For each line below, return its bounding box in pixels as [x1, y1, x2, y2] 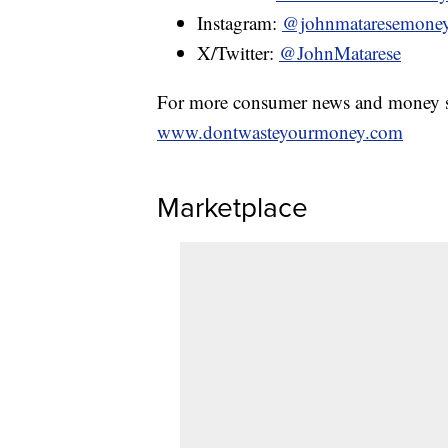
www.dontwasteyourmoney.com [157, 118, 403, 144]
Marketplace [157, 186, 308, 228]
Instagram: [197, 9, 282, 35]
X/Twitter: [197, 39, 279, 65]
